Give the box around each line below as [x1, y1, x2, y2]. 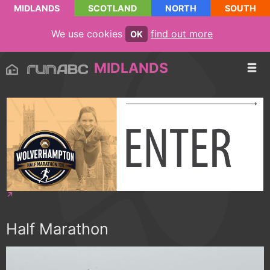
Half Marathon [6, 219, 108, 239]
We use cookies [51, 28, 125, 40]
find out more [151, 28, 213, 40]
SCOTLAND [88, 3, 137, 13]
